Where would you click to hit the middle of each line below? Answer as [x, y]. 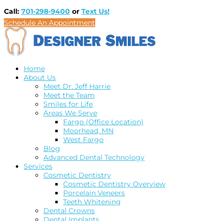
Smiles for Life [68, 104]
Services [38, 166]
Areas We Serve [70, 113]
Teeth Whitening [92, 202]
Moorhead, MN [88, 131]
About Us [40, 78]
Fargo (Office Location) [103, 122]
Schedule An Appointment [50, 23]
